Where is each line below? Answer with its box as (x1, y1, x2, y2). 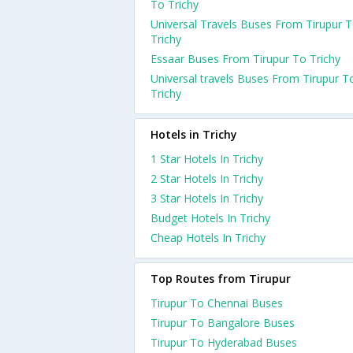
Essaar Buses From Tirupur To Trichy (150, 51, 340, 66)
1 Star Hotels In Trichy (150, 151, 263, 166)
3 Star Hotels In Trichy (150, 191, 263, 206)
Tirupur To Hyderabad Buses (150, 335, 297, 350)
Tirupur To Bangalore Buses (150, 315, 295, 330)
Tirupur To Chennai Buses (150, 295, 283, 310)
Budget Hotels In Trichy (150, 210, 270, 225)
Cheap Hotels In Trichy (150, 230, 266, 245)
